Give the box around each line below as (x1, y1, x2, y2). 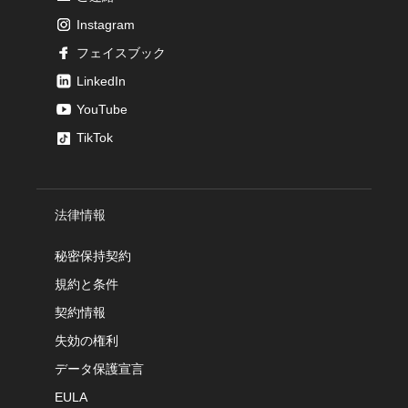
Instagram (76, 17, 135, 32)
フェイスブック (76, 46, 166, 60)
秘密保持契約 (55, 249, 131, 263)
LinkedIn (76, 74, 126, 88)
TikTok (76, 130, 113, 145)
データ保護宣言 (55, 362, 144, 376)
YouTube (76, 102, 127, 117)
